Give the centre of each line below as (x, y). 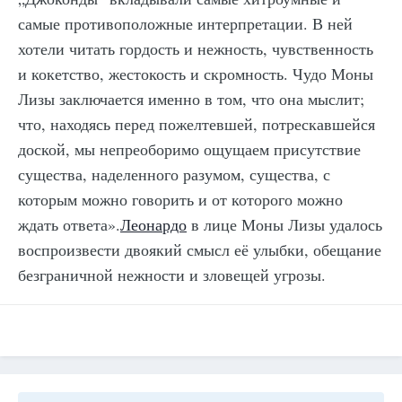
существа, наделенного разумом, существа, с (174, 174)
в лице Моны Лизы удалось (284, 224)
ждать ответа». (69, 224)
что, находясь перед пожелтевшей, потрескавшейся (197, 123)
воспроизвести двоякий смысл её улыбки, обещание (200, 249)
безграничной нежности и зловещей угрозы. (172, 274)
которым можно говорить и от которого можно (180, 199)
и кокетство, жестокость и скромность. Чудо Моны (196, 73)
